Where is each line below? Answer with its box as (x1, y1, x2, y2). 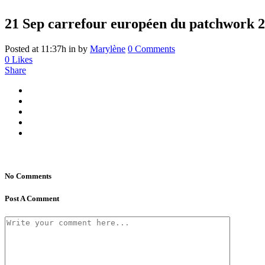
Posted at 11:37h (5, 43, 66, 54)
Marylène (90, 43, 125, 54)
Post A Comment (5, 194, 59, 203)
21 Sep (5, 15, 44, 31)
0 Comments (128, 43, 175, 54)
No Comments (5, 171, 51, 180)
